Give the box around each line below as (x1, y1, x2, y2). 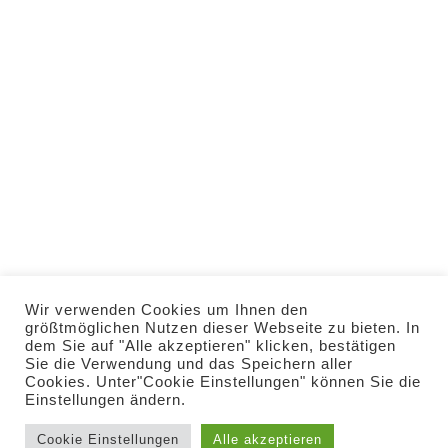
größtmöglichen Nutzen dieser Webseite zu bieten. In (25, 320, 420, 336)
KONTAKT (188, 185, 268, 203)
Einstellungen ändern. (25, 392, 186, 408)
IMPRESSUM (181, 125, 275, 143)
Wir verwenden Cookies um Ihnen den (25, 302, 308, 318)
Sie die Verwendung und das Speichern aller (25, 356, 353, 372)
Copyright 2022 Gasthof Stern (101, 294, 347, 311)
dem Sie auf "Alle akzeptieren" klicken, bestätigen (25, 338, 396, 354)
